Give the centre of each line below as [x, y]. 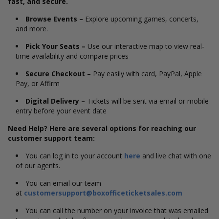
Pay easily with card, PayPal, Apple [146, 74]
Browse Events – [55, 19]
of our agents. [39, 165]
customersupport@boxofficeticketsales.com [103, 193]
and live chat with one [176, 156]
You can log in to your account [75, 156]
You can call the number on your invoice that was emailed [117, 210]
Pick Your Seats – [55, 46]
